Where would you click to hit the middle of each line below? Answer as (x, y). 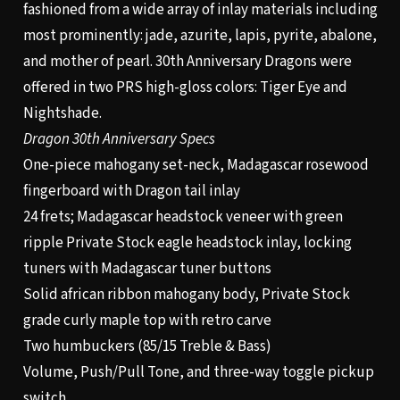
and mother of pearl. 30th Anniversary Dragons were (187, 62)
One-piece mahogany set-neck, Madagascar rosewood (196, 166)
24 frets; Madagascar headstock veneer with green (183, 217)
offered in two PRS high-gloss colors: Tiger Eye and (185, 88)
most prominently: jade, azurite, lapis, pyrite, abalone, (200, 36)
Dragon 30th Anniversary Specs (119, 140)
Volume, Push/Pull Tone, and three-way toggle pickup (198, 373)
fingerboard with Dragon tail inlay (131, 192)
